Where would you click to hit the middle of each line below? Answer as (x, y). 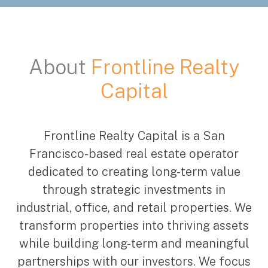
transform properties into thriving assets (134, 226)
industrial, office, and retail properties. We (134, 208)
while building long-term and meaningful (134, 244)
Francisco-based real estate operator (134, 154)
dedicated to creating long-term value (134, 172)
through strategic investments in (134, 190)
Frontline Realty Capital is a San (134, 136)
